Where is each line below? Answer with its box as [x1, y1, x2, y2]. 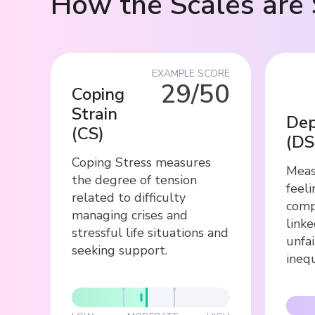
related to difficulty [72, 188, 186, 206]
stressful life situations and [72, 224, 229, 241]
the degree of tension [72, 171, 197, 188]
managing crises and [72, 206, 188, 224]
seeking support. [72, 241, 167, 259]
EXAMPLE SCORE [152, 66, 230, 80]
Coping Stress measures [72, 153, 211, 171]
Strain [72, 102, 117, 125]
